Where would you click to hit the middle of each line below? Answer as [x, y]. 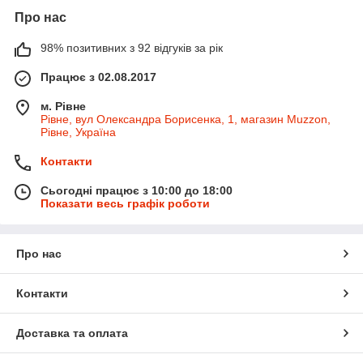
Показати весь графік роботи [125, 203]
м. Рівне [63, 106]
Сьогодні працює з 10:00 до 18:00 [137, 190]
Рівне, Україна [78, 132]
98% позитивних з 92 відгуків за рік [132, 47]
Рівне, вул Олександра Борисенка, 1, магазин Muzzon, [186, 119]
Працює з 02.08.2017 [98, 77]
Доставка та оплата [72, 333]
